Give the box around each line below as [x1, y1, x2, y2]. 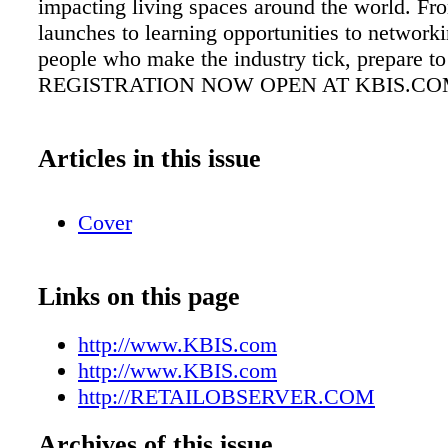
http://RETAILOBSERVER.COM [78, 383, 375, 409]
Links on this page [38, 281, 240, 311]
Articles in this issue [38, 143, 261, 173]
